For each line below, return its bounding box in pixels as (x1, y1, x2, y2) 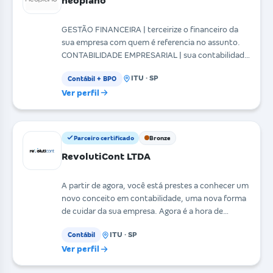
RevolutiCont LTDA (62, 151, 151, 161)
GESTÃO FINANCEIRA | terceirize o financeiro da (62, 24, 238, 34)
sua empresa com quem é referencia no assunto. (62, 37, 240, 47)
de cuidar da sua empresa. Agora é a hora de (62, 207, 159, 216)
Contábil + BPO (68, 74, 116, 82)
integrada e (62, 63, 103, 73)
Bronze (149, 134, 171, 141)
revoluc (62, 219, 89, 229)
